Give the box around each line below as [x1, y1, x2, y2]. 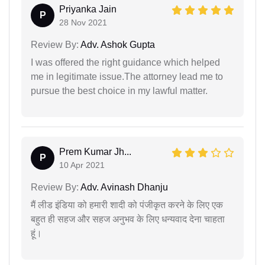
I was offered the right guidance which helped [31, 57, 220, 67]
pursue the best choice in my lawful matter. [31, 85, 208, 96]
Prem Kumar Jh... [59, 146, 131, 157]
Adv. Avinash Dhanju [79, 182, 168, 192]
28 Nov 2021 [59, 17, 107, 27]
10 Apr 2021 [59, 160, 105, 170]
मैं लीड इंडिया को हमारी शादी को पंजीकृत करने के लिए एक [31, 199, 223, 210]
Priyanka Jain [59, 4, 117, 14]
